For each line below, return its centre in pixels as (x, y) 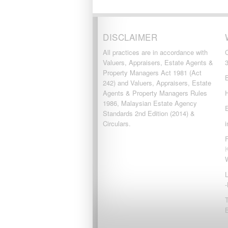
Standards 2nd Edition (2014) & (149, 113)
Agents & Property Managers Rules (155, 93)
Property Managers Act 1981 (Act (152, 73)
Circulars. (117, 123)
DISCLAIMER (130, 37)
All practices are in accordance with (155, 52)
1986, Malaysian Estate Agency (150, 103)
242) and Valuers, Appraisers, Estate (157, 83)
